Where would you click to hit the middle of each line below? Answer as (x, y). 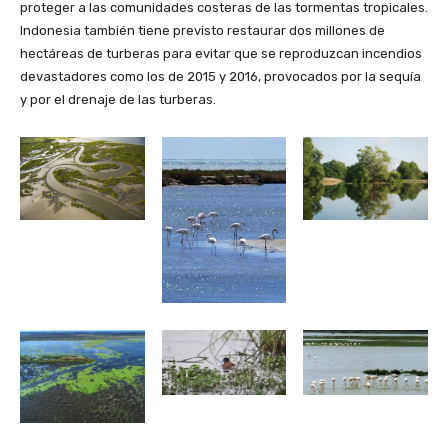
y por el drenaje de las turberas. (118, 99)
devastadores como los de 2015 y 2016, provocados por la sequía (220, 76)
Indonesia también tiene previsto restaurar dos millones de (202, 30)
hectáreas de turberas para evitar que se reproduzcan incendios (221, 53)
